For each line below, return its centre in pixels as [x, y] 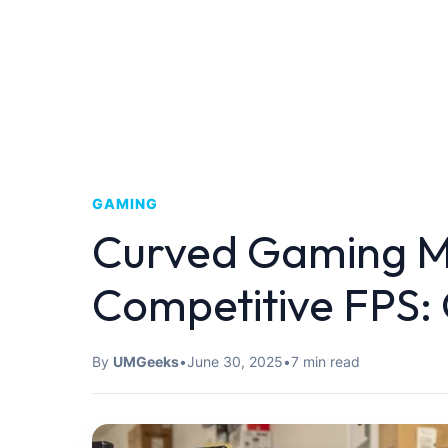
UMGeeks [146, 361]
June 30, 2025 [235, 361]
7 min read [325, 361]
